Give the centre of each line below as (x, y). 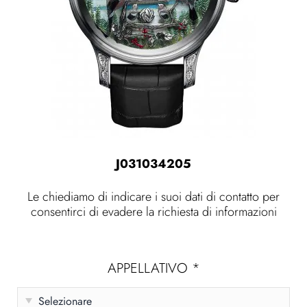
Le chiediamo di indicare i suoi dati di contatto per (153, 197)
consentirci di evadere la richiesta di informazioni (153, 212)
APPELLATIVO (149, 268)
